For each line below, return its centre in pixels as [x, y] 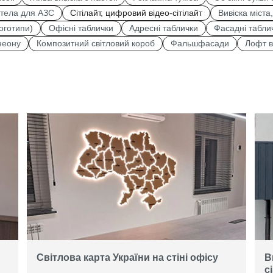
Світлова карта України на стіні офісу [127, 257]
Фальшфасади [200, 43]
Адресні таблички [164, 28]
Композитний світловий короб [96, 43]
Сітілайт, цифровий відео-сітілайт [136, 13]
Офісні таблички [81, 28]
